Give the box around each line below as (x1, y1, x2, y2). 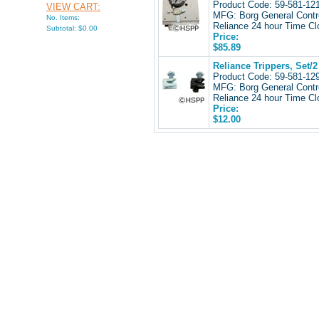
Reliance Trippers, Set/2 (213, 61, 318, 71)
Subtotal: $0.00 (46, 24, 98, 32)
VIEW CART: (46, 1, 100, 12)
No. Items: (46, 14, 80, 21)
